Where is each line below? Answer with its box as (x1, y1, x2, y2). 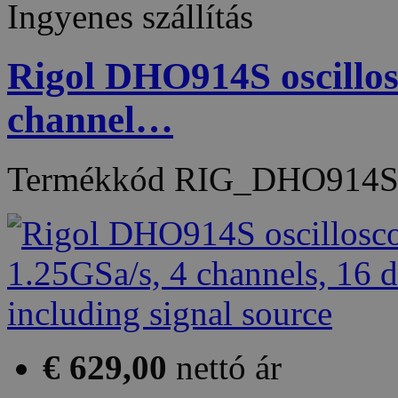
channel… (7, 98, 173, 140)
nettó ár (176, 347, 282, 386)
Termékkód (7, 159, 174, 198)
